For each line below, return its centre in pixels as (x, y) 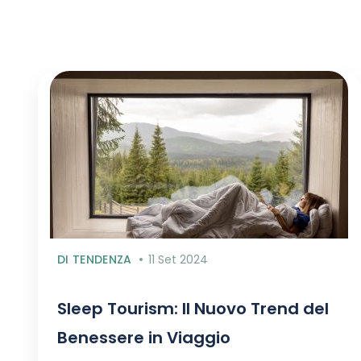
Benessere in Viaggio (144, 338)
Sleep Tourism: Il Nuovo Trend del (193, 309)
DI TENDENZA (95, 259)
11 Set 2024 (178, 259)
